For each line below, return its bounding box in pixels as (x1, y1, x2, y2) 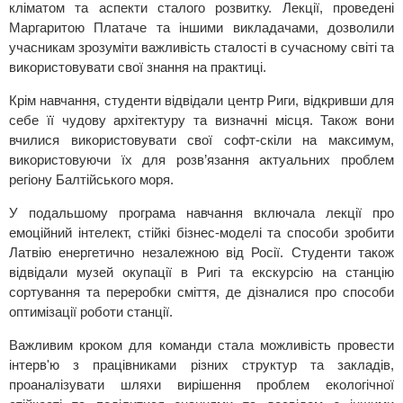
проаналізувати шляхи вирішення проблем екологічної (9, 376, 394, 392)
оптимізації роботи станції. (9, 303, 173, 319)
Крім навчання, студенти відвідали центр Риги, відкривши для (9, 92, 394, 108)
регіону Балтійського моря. (9, 171, 174, 187)
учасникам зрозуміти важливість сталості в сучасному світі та (9, 39, 394, 55)
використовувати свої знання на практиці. (9, 58, 266, 75)
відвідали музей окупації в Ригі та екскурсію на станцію (9, 264, 394, 280)
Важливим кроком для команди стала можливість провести (9, 336, 394, 353)
